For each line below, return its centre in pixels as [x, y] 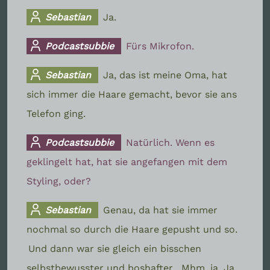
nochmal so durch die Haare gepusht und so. [132, 229]
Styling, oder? [59, 181]
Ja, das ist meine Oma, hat [165, 75]
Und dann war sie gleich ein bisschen [115, 248]
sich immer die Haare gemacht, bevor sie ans [132, 94]
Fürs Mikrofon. [160, 46]
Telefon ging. [56, 113]
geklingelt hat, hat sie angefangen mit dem [127, 162]
